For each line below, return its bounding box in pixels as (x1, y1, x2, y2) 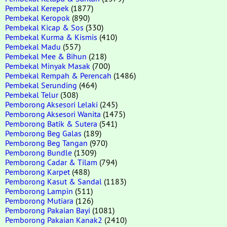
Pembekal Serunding (5, 80, 77, 90)
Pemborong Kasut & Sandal (5, 176, 102, 186)
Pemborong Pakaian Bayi (5, 205, 90, 215)
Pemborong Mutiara (5, 195, 73, 206)
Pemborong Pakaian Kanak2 (5, 214, 102, 225)
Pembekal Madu (5, 41, 61, 52)
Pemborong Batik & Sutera (5, 118, 97, 129)
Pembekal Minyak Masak (5, 60, 90, 71)
